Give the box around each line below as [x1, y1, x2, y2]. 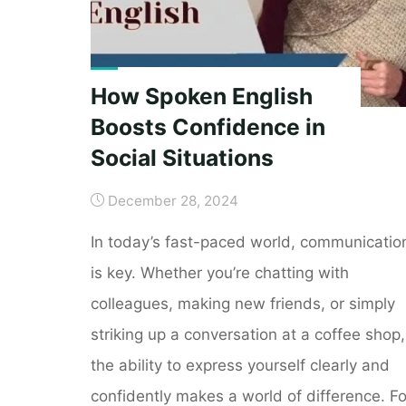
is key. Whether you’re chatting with [90, 263, 349, 282]
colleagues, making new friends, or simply [90, 294, 395, 313]
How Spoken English [90, 82, 313, 110]
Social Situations [90, 143, 274, 171]
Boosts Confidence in [90, 112, 325, 140]
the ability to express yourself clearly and [90, 355, 390, 374]
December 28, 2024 [108, 191, 239, 209]
